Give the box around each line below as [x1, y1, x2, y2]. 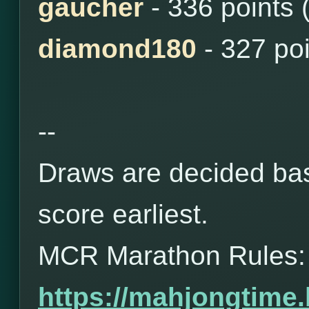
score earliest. [38, 199, 208, 229]
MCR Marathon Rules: [38, 241, 306, 270]
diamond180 [38, 34, 197, 63]
